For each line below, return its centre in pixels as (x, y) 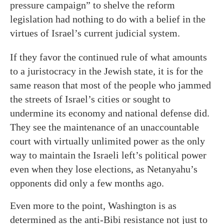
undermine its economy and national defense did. (110, 113)
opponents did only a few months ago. (87, 183)
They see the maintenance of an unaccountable (104, 127)
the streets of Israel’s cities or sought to (90, 99)
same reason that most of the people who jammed (110, 85)
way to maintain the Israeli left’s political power (108, 155)
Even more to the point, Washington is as (93, 205)
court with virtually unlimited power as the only (107, 141)
